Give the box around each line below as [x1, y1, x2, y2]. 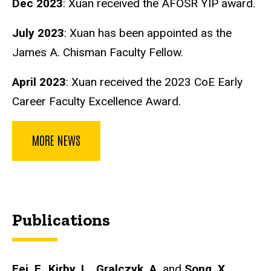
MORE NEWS [32, 132, 80, 148]
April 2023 [12, 74, 66, 89]
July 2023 [12, 25, 64, 40]
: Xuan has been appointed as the [64, 25, 232, 40]
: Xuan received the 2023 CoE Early [66, 74, 243, 89]
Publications [12, 210, 110, 230]
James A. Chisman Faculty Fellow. [12, 45, 183, 59]
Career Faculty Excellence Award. [12, 94, 181, 108]
